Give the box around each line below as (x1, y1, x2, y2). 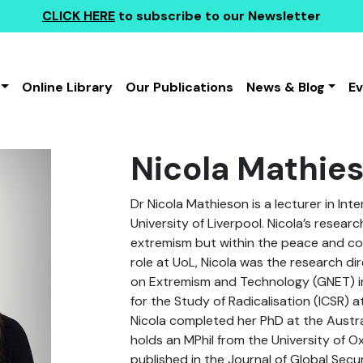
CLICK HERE (42, 7, 115, 24)
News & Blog (246, 79, 325, 96)
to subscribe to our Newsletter (115, 7, 321, 24)
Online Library (21, 79, 113, 96)
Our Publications (125, 79, 233, 96)
